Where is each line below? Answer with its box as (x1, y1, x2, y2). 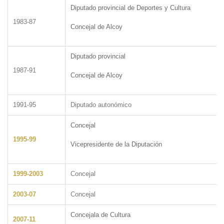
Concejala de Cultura (70, 210, 130, 218)
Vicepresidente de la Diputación (70, 140, 162, 148)
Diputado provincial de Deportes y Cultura (70, 3, 190, 11)
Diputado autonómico (70, 100, 131, 108)
